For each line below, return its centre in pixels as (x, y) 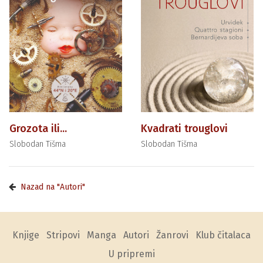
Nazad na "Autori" (53, 187)
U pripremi (131, 254)
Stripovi (63, 235)
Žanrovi (172, 235)
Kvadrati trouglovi (184, 129)
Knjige (26, 235)
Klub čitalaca (223, 235)
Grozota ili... (38, 129)
